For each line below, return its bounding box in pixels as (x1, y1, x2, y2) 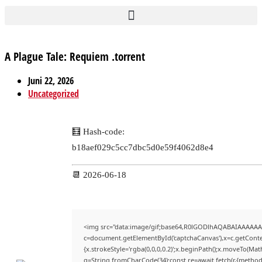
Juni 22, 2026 (28, 74, 74, 88)
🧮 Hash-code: (72, 127, 125, 137)
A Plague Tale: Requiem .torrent (5, 49, 145, 64)
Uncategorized (28, 87, 79, 101)
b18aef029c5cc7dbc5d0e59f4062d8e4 (72, 143, 213, 153)
